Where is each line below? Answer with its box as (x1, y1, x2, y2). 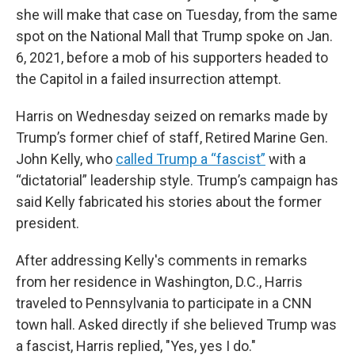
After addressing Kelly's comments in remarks (16, 252, 307, 269)
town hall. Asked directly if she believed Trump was (16, 316, 337, 333)
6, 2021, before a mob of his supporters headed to (16, 49, 328, 66)
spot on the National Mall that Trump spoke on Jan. (16, 28, 333, 44)
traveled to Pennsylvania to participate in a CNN (16, 295, 312, 311)
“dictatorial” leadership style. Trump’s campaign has (16, 172, 338, 189)
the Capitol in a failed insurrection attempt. (16, 71, 281, 87)
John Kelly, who (16, 151, 116, 167)
